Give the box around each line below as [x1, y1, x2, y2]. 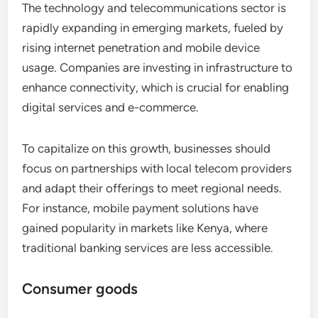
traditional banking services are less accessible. [22, 241, 274, 256]
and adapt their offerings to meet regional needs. [22, 181, 283, 196]
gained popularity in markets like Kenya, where [22, 221, 268, 236]
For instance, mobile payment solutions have [22, 201, 259, 216]
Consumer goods [22, 280, 138, 298]
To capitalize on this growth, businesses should [22, 141, 271, 156]
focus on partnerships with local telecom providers [22, 161, 292, 176]
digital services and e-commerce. [22, 100, 199, 115]
